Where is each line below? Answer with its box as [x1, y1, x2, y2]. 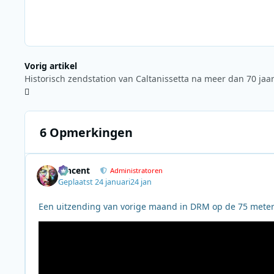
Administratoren [110, 166, 163, 176]
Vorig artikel [24, 60, 77, 72]
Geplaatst [58, 176, 95, 187]
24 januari [95, 176, 131, 187]
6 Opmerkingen [39, 124, 133, 141]
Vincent [58, 165, 91, 177]
